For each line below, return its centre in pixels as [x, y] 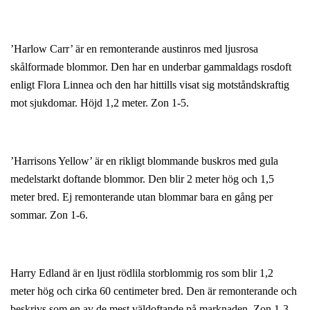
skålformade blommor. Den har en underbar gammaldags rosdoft [151, 66]
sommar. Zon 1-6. [49, 215]
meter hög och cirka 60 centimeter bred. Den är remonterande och [154, 291]
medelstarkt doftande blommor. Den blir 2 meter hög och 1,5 [142, 179]
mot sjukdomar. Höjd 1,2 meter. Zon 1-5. [100, 102]
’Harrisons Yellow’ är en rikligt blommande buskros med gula [144, 161]
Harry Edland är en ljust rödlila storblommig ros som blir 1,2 [142, 273]
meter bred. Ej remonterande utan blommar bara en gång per [142, 197]
